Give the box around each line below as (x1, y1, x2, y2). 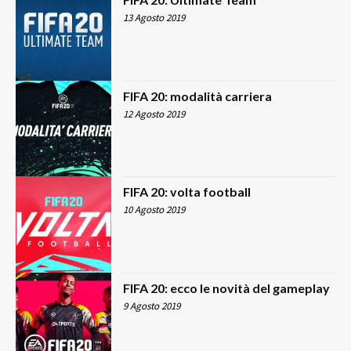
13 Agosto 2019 (123, 11, 186, 25)
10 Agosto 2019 (123, 203, 186, 217)
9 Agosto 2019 (123, 299, 181, 313)
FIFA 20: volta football (123, 184, 251, 200)
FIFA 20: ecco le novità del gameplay (123, 280, 331, 295)
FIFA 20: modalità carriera (123, 88, 273, 103)
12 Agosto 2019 (123, 107, 186, 121)
